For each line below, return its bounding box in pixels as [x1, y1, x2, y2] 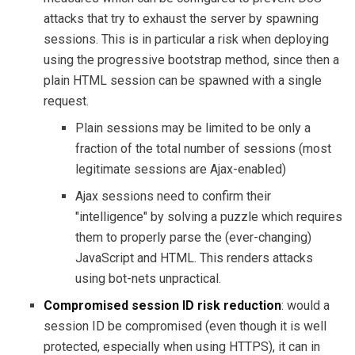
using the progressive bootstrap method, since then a [44, 52, 339, 67]
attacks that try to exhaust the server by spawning [44, 10, 319, 26]
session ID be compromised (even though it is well [44, 318, 326, 334]
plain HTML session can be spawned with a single [44, 72, 322, 88]
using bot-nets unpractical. [75, 270, 221, 286]
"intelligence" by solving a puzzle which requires [75, 208, 342, 224]
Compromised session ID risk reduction [44, 297, 281, 313]
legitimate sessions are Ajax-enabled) [75, 161, 286, 177]
